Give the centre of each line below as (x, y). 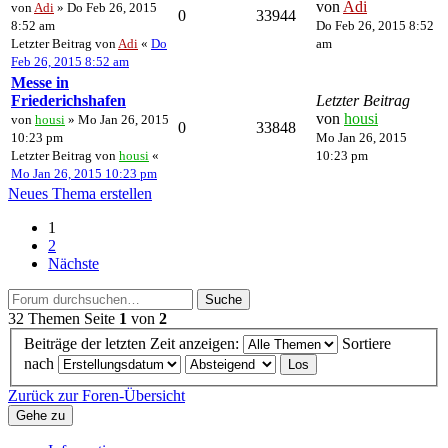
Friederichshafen (68, 100)
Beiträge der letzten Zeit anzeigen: (133, 344)
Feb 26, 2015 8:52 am (70, 61)
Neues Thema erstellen (80, 193)
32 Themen (44, 318)
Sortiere (366, 344)
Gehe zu (40, 416)
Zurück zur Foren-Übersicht (96, 396)
